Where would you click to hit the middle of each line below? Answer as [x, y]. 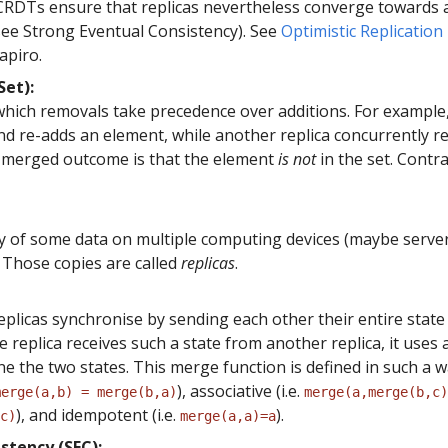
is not [297, 159]
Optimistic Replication [362, 31]
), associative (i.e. [240, 391]
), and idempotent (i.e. [98, 415]
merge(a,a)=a [228, 416]
